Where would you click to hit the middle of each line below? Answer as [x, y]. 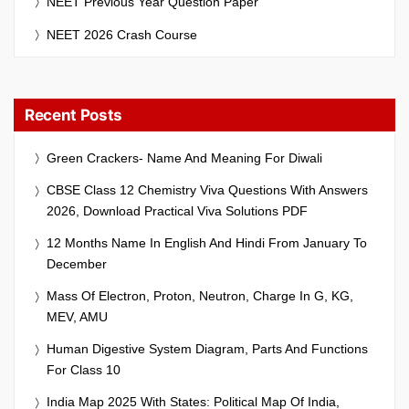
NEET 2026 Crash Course [122, 34]
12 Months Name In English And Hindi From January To [207, 242]
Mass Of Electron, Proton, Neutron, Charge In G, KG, [200, 295]
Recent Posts [73, 115]
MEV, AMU [77, 316]
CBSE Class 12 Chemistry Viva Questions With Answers [207, 189]
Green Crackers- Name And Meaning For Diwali [184, 157]
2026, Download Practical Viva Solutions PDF [177, 210]
